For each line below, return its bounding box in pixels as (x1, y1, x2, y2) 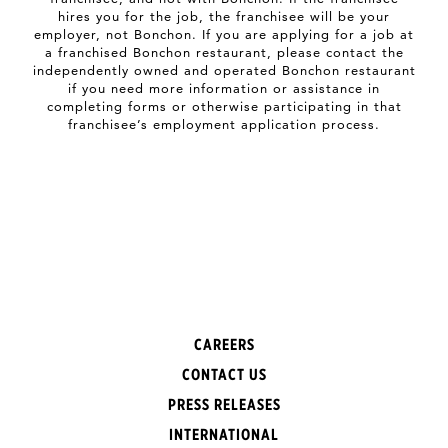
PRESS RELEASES (167, 394, 281, 414)
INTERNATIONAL (169, 424, 279, 444)
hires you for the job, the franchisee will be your (58, 8, 390, 24)
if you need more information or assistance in (68, 80, 380, 96)
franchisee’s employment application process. (68, 116, 380, 132)
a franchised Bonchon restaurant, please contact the (44, 44, 404, 60)
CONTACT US (181, 364, 267, 384)
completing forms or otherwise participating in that (46, 98, 402, 114)
